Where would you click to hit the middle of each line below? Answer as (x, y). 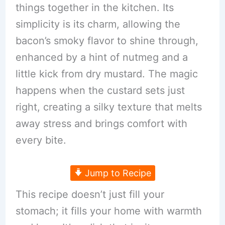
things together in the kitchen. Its (94, 8)
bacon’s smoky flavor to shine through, (107, 41)
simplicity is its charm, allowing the (98, 24)
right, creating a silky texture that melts (108, 107)
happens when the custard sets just (100, 91)
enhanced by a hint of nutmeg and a (101, 58)
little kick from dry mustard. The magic (106, 74)
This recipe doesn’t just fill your (90, 195)
